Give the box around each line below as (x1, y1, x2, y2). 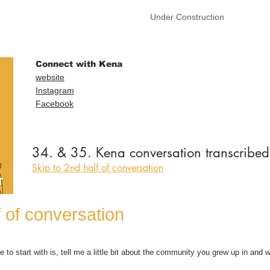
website (36, 72, 64, 82)
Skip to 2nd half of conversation (32, 162, 163, 174)
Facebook (36, 99, 74, 108)
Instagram (36, 86, 74, 95)
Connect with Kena (36, 59, 122, 69)
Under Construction (149, 12, 224, 22)
